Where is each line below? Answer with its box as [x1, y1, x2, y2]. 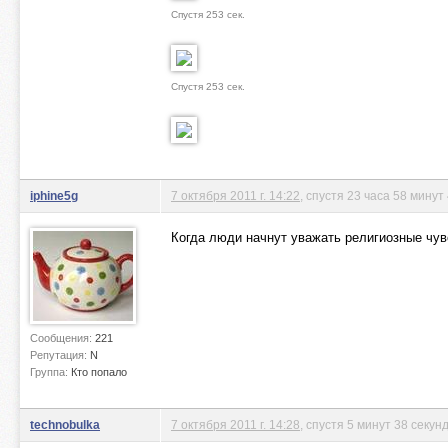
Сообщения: [30, 332, 95, 344]
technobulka [30, 418, 100, 431]
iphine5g [30, 189, 78, 202]
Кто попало [71, 366, 127, 378]
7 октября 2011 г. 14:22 [171, 189, 300, 202]
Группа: [30, 366, 71, 378]
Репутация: [30, 349, 90, 361]
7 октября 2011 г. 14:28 [171, 418, 300, 431]
